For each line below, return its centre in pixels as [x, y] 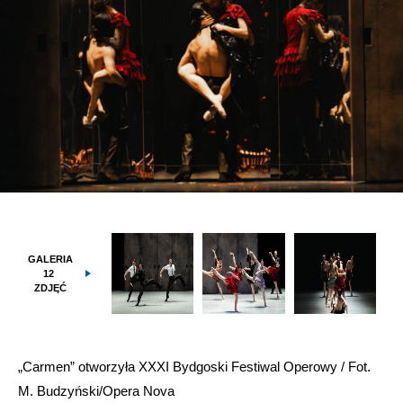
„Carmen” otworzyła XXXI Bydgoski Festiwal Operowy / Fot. [194, 366]
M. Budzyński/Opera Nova [96, 390]
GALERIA [50, 259]
